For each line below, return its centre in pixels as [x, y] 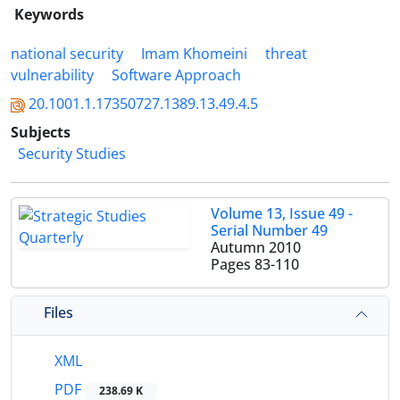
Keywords [49, 14]
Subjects [41, 132]
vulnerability [52, 75]
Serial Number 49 [269, 230]
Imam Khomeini [194, 54]
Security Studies [72, 154]
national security [67, 54]
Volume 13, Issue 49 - [282, 213]
